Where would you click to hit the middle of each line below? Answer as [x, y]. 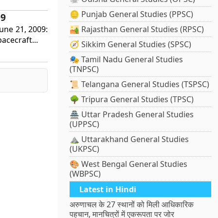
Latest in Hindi [108, 190]
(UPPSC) [85, 124]
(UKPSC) [85, 149]
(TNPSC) [84, 69]
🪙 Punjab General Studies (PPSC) [132, 14]
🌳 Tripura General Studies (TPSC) [132, 100]
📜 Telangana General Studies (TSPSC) [140, 84]
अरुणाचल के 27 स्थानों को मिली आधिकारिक [132, 205]
